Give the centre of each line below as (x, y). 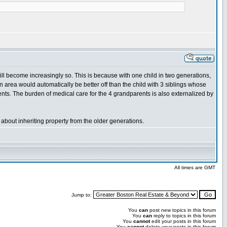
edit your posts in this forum (183, 221)
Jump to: (82, 195)
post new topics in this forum (182, 210)
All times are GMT (195, 167)
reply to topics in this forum (184, 216)
